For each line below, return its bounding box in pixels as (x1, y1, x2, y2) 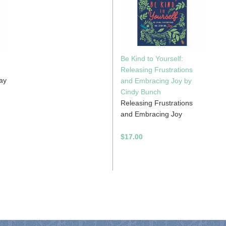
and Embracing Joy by (121, 76, 192, 85)
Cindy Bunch (121, 87, 161, 96)
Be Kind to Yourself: (121, 54, 183, 63)
